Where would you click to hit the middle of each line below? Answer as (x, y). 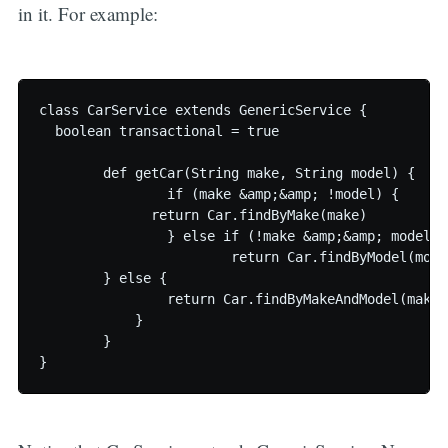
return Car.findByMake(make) (70, 214)
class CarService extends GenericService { (202, 109)
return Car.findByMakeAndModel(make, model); (62, 298)
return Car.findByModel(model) (134, 256)
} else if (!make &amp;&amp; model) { (102, 235)
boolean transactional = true (158, 130)
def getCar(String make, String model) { (70, 172)
